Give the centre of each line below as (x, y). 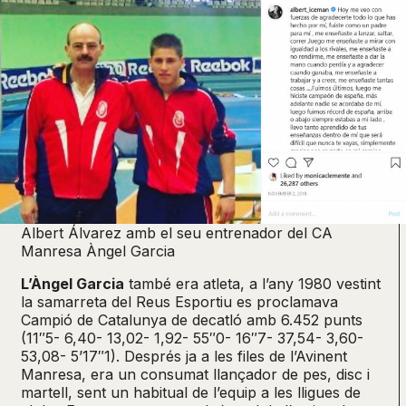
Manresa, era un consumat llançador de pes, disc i (195, 375)
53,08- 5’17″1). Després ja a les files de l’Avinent (184, 357)
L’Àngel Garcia (72, 284)
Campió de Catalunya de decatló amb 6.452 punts (192, 320)
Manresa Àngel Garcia (98, 251)
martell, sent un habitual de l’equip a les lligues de (191, 393)
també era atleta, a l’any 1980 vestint (252, 284)
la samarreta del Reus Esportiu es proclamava (179, 302)
